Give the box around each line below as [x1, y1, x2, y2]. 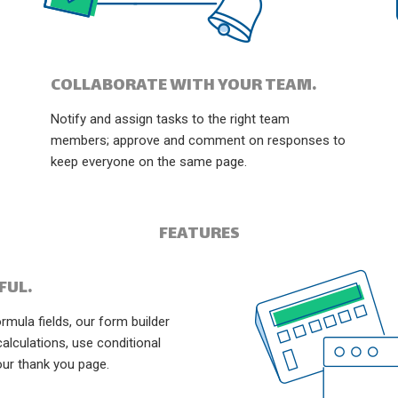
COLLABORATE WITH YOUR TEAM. [51, 71, 318, 100]
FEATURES [158, 219, 240, 249]
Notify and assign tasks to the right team [51, 111, 291, 127]
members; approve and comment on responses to [51, 132, 346, 148]
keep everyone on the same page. [51, 154, 248, 170]
